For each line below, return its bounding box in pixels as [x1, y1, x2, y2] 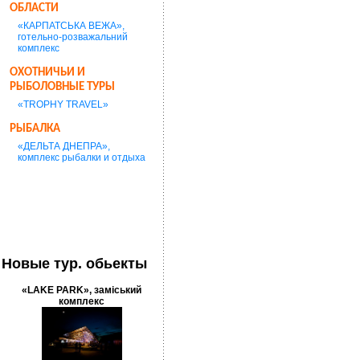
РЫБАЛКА [10, 123, 60, 135]
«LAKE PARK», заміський [22, 284, 142, 296]
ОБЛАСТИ [10, 2, 59, 14]
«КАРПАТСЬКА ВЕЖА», [18, 20, 125, 31]
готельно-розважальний [18, 31, 128, 43]
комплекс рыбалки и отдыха [18, 152, 145, 163]
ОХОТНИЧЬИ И [10, 67, 85, 79]
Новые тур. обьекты [2, 256, 147, 272]
